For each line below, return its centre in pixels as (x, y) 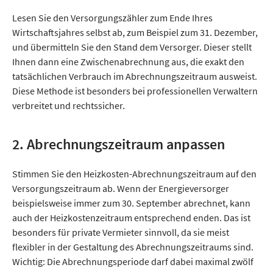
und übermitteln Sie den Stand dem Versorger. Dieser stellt (132, 47)
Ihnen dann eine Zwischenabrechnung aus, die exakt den (128, 62)
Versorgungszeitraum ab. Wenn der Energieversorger (121, 189)
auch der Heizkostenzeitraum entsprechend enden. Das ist (131, 218)
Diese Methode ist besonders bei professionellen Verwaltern (135, 91)
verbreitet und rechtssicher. (69, 106)
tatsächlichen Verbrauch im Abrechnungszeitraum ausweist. (135, 76)
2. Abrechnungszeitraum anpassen (119, 144)
